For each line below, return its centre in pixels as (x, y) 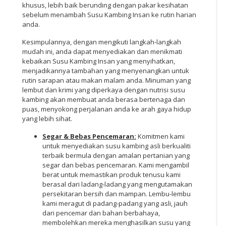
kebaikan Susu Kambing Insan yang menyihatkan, (99, 61)
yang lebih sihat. (47, 118)
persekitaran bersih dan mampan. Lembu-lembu (117, 193)
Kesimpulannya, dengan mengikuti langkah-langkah (102, 42)
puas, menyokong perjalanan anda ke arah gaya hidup (107, 109)
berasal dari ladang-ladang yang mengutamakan (117, 184)
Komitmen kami (160, 136)
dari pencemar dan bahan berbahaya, (101, 213)
